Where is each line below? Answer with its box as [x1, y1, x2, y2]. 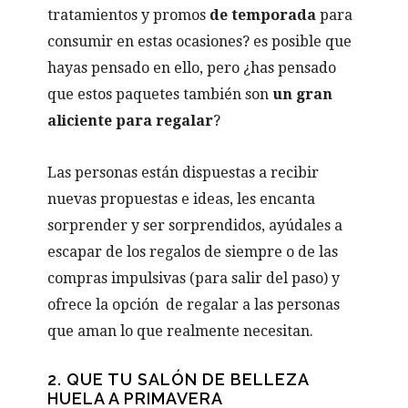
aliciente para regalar [47, 111, 214, 129]
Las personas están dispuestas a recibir [47, 163, 320, 181]
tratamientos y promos [47, 5, 207, 24]
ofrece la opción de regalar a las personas [47, 295, 341, 313]
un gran [272, 85, 333, 103]
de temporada [206, 5, 317, 24]
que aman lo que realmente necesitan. [47, 321, 314, 340]
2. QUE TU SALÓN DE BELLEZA [47, 369, 310, 389]
